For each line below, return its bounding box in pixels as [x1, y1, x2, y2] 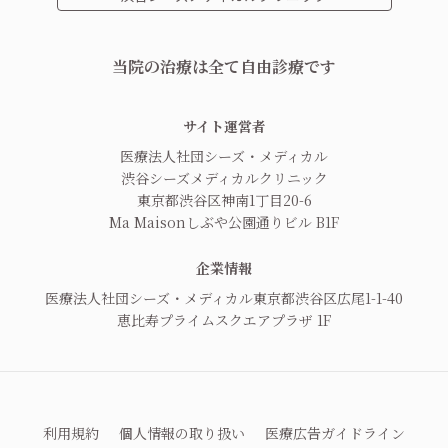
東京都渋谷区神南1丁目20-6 [136, 190, 312, 211]
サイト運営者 [182, 116, 266, 137]
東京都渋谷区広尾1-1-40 [253, 288, 403, 309]
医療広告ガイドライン [265, 423, 405, 444]
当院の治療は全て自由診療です [112, 55, 336, 79]
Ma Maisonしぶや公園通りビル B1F [109, 212, 339, 233]
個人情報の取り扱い [119, 423, 245, 444]
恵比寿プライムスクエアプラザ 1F [117, 310, 331, 331]
